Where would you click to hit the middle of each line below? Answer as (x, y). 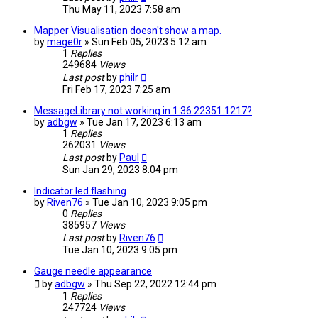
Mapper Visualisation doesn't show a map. (128, 31)
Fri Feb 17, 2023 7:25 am (116, 90)
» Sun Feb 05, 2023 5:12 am (146, 42)
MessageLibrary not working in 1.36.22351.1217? (143, 111)
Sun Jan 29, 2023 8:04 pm (120, 170)
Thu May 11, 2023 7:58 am (121, 10)
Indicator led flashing (80, 191)
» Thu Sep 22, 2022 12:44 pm (152, 284)
